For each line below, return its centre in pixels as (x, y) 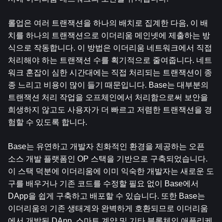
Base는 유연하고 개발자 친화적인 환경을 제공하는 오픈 (106, 146)
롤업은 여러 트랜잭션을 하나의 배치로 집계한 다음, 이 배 (108, 23)
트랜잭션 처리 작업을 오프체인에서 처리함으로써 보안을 (108, 97)
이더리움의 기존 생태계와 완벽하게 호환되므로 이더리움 (108, 208)
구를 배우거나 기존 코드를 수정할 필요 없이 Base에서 (103, 184)
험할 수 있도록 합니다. (48, 122)
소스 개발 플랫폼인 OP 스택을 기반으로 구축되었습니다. (108, 159)
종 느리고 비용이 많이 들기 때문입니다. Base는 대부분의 (108, 85)
